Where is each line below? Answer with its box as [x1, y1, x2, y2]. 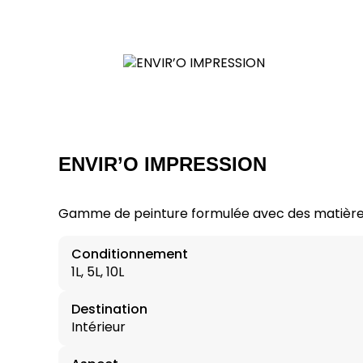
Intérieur [71, 317, 126, 336]
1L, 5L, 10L [71, 262, 124, 281]
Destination [71, 299, 147, 318]
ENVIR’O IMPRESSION [58, 153, 267, 176]
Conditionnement [71, 244, 188, 263]
